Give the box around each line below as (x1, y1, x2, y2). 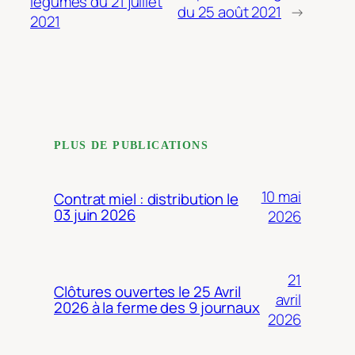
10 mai (261, 186, 301, 208)
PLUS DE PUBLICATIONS (54, 139, 208, 151)
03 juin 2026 (54, 204, 136, 226)
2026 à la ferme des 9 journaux (54, 297, 260, 319)
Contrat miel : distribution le (54, 189, 239, 210)
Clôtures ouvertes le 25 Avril (54, 281, 242, 303)
